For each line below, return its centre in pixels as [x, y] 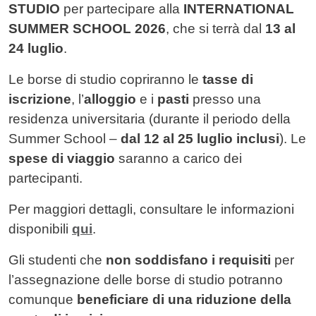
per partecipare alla [122, 9]
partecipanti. [45, 178]
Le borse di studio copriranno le [105, 80]
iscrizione [40, 99]
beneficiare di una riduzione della [184, 300]
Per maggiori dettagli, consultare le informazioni [151, 209]
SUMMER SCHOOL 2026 [87, 29]
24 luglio [36, 49]
